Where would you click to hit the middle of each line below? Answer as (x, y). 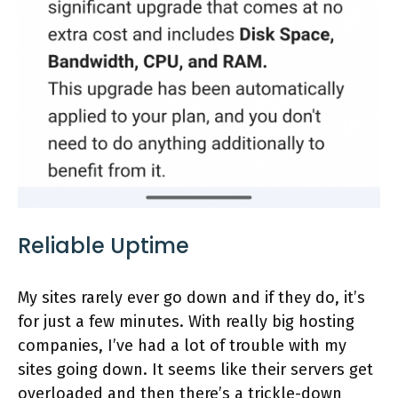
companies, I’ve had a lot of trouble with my (182, 346)
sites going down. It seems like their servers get (195, 370)
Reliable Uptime (103, 246)
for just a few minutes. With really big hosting (186, 322)
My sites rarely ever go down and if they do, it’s (191, 298)
